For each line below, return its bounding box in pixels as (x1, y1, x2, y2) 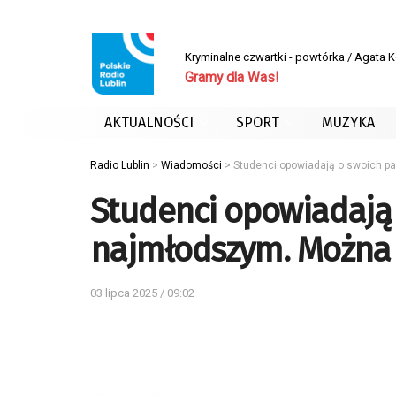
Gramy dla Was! (185, 69, 278, 86)
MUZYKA (322, 114, 375, 131)
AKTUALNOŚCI (104, 114, 194, 131)
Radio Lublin (90, 159, 149, 171)
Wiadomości (161, 159, 222, 171)
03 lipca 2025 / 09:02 (90, 286, 194, 300)
